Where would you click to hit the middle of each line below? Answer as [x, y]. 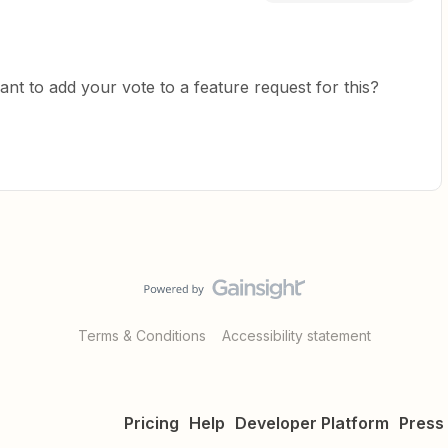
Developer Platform [312, 423]
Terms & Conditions [141, 335]
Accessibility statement [296, 335]
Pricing [151, 423]
